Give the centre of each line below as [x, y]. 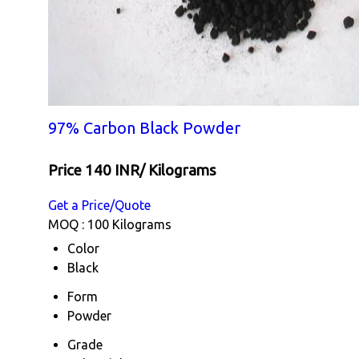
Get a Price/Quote [99, 205]
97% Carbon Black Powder [144, 128]
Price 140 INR [94, 171]
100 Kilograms [129, 224]
